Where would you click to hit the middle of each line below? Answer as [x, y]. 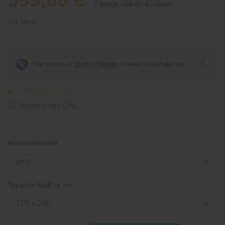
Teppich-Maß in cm [40, 185]
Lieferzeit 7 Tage [45, 92]
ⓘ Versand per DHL [43, 106]
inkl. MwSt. [22, 22]
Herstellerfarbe [33, 143]
